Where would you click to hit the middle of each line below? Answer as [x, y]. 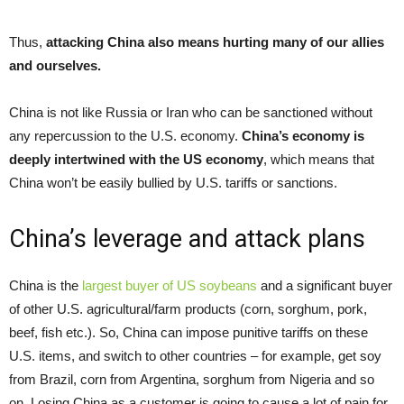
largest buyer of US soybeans [171, 285]
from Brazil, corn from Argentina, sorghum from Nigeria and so [192, 379]
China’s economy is [303, 135]
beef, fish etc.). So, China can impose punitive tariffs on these [188, 332]
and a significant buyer [326, 285]
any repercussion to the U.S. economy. [125, 135]
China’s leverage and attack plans [187, 239]
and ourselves [53, 65]
